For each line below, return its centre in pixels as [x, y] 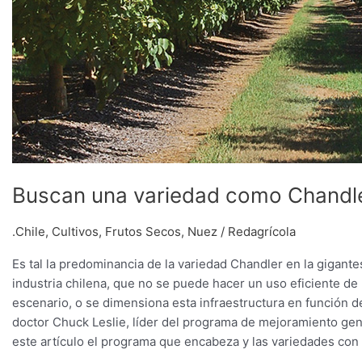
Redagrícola [262, 231]
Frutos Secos [143, 231]
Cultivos [75, 231]
